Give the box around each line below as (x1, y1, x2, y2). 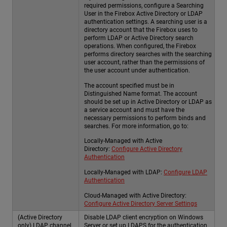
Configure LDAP (164, 168, 207, 176)
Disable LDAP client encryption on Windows (84, 213, 203, 221)
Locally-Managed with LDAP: (84, 168, 164, 176)
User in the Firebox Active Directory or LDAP (84, 10, 203, 18)
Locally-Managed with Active (84, 137, 162, 145)
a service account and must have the (84, 106, 184, 113)
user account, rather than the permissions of (84, 59, 205, 66)
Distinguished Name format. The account (84, 90, 197, 97)
